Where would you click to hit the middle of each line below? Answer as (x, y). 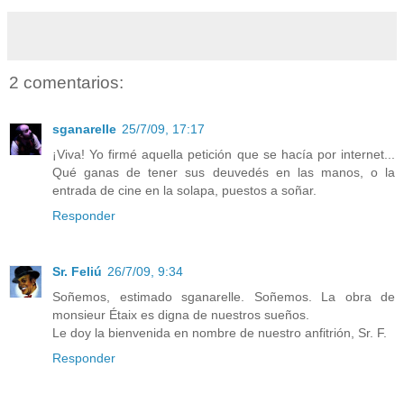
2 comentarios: (66, 82)
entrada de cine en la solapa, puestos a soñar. (184, 191)
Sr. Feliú (77, 271)
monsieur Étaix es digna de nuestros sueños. (181, 315)
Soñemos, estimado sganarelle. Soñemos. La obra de (224, 297)
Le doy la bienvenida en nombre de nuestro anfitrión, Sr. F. (220, 333)
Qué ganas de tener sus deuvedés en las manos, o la (224, 173)
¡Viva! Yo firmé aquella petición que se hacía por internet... (224, 155)
